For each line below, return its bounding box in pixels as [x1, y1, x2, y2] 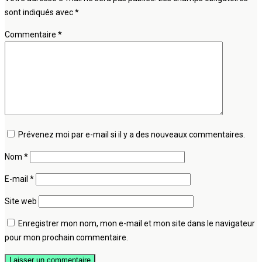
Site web [5, 196, 37, 206]
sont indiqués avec [5, 7, 75, 17]
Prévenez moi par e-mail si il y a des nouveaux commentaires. [18, 129, 245, 139]
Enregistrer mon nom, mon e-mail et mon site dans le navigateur [18, 218, 255, 228]
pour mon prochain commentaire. [5, 232, 128, 242]
